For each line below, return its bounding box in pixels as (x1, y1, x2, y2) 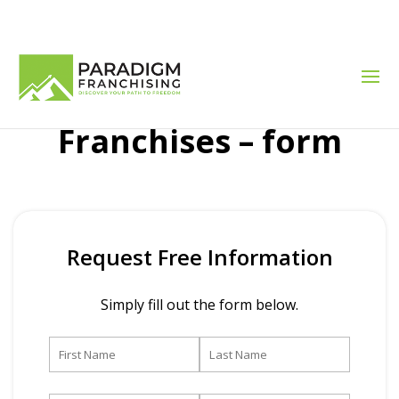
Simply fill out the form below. (101, 295, 298, 314)
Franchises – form (57, 119, 342, 163)
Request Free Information (66, 242, 333, 272)
